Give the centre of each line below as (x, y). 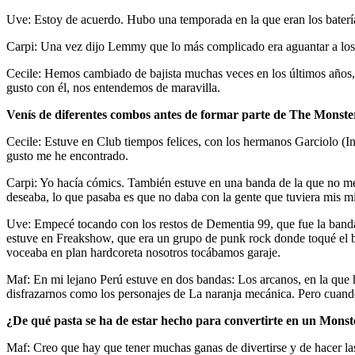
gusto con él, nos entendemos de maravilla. (113, 87)
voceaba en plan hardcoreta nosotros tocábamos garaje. (143, 252)
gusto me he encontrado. (67, 155)
